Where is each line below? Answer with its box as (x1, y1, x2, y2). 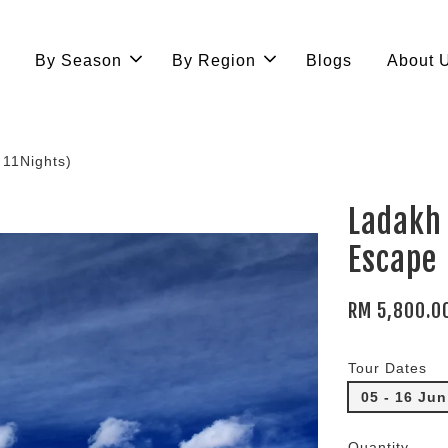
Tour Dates (348, 360, 428, 376)
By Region (172, 51, 257, 69)
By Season (35, 51, 123, 69)
